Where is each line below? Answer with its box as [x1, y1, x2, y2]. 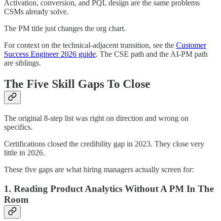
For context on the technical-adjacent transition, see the [4, 41, 176, 50]
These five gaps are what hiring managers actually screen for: [4, 165, 194, 174]
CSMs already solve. [4, 7, 69, 16]
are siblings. [4, 59, 41, 68]
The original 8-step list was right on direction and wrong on [4, 114, 188, 123]
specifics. [4, 123, 33, 132]
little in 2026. [4, 148, 45, 157]
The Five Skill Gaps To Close [4, 77, 150, 91]
